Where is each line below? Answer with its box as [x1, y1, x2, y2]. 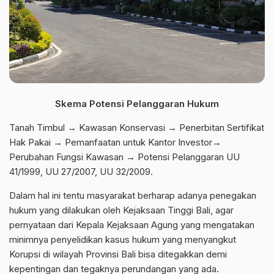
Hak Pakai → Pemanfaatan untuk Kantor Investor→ [9, 136, 221, 149]
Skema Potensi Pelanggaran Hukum [55, 98, 219, 110]
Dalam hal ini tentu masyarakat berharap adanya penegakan [9, 190, 256, 202]
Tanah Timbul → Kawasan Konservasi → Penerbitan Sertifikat [9, 122, 264, 134]
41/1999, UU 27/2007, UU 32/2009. [9, 166, 153, 178]
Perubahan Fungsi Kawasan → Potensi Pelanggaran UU [9, 151, 240, 163]
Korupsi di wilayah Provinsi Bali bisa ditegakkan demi [9, 248, 227, 261]
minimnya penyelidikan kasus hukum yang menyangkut [9, 234, 236, 246]
